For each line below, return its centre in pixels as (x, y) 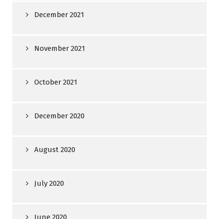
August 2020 (55, 150)
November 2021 (60, 48)
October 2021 (56, 82)
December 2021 (59, 15)
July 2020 (49, 183)
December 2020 (59, 116)
